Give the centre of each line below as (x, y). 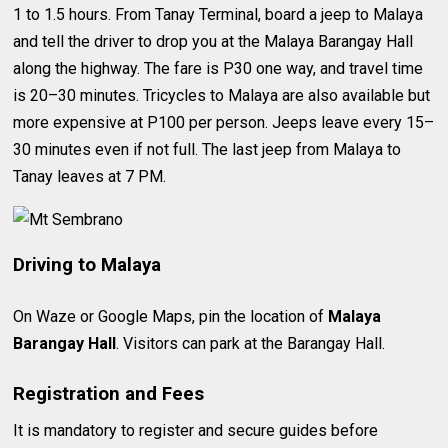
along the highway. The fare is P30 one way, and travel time (218, 69)
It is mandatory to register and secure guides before (196, 431)
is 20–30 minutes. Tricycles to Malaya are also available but (222, 96)
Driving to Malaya (87, 264)
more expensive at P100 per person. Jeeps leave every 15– (224, 123)
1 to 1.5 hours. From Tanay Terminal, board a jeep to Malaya (218, 15)
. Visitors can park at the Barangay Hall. (251, 343)
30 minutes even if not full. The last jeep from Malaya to (207, 150)
